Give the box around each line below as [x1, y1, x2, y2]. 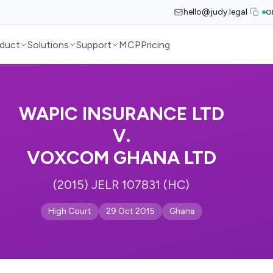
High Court [48, 206, 91, 216]
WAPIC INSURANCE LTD [18, 102, 224, 125]
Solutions [27, 38, 69, 51]
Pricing [141, 38, 171, 51]
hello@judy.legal [183, 7, 247, 17]
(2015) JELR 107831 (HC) [53, 177, 190, 192]
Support [76, 38, 112, 51]
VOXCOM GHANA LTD [26, 146, 216, 169]
